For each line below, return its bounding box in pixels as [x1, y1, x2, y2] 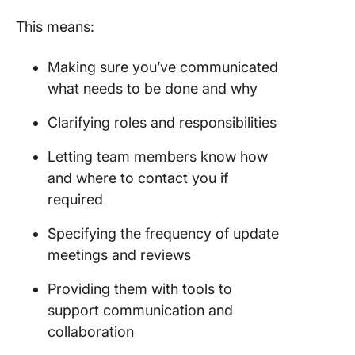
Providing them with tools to [48, 281, 232, 297]
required [48, 191, 103, 208]
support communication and [48, 302, 233, 319]
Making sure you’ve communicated [48, 59, 278, 75]
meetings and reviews [48, 246, 191, 263]
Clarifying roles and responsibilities [48, 114, 277, 131]
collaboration [48, 323, 134, 340]
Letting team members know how [48, 148, 268, 165]
